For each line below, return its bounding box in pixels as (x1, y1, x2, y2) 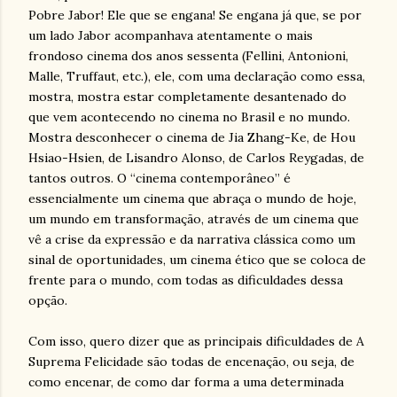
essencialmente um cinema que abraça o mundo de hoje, (28, 191, 356, 206)
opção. (28, 292, 67, 308)
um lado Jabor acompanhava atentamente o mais (28, 27, 313, 43)
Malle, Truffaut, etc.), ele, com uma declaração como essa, (28, 68, 365, 84)
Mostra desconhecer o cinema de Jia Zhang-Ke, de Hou (28, 129, 355, 145)
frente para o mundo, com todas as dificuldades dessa (28, 272, 343, 288)
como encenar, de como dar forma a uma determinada (28, 374, 344, 390)
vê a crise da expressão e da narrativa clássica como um (28, 231, 355, 247)
